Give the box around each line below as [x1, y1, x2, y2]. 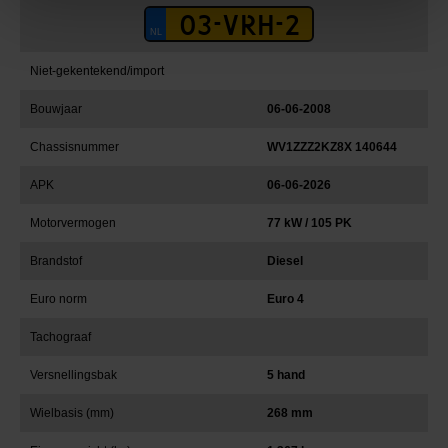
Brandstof [30, 254, 82, 268]
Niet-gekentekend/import [30, 64, 164, 78]
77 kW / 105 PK [267, 216, 352, 230]
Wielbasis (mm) [30, 406, 114, 420]
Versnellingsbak [30, 368, 117, 382]
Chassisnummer [30, 140, 119, 154]
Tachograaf [30, 330, 91, 344]
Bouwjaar [30, 102, 82, 116]
